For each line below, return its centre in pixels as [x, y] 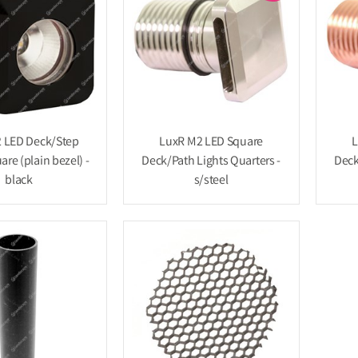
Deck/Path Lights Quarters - [211, 161]
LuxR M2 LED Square [211, 142]
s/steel [211, 181]
